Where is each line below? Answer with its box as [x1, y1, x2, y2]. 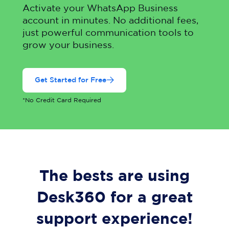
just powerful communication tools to [22, 29, 194, 37]
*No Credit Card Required [22, 98, 101, 103]
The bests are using [39, 170, 190, 184]
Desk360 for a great [36, 191, 193, 205]
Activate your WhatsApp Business [22, 5, 178, 13]
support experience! [36, 213, 193, 226]
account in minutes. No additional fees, [22, 17, 198, 25]
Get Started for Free [35, 77, 106, 83]
